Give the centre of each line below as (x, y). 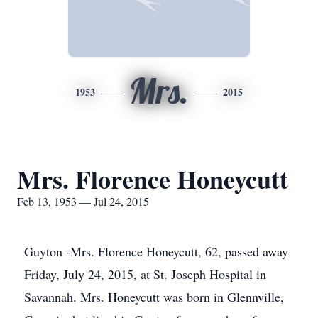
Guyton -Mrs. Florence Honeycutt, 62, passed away (156, 251)
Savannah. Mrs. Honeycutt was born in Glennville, (154, 297)
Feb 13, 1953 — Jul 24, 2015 (83, 201)
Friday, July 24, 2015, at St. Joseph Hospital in (145, 274)
